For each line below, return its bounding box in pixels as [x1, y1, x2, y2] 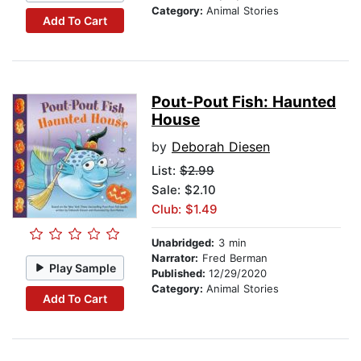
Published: [151, 267, 209, 280]
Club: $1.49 [151, 201, 218, 218]
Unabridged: [151, 236, 214, 250]
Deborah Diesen [172, 139, 270, 156]
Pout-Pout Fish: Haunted [151, 93, 336, 112]
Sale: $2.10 [151, 182, 216, 198]
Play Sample [49, 260, 117, 275]
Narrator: [151, 251, 198, 265]
